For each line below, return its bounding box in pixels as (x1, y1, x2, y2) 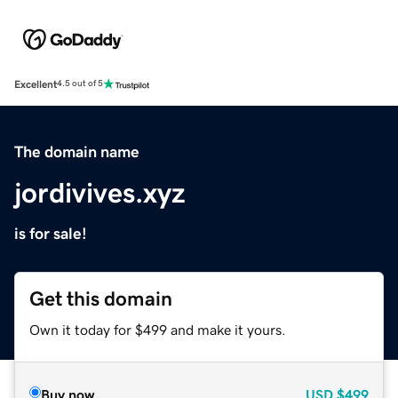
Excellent (14, 78, 57, 90)
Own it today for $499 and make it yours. (29, 322, 286, 337)
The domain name (14, 143, 139, 160)
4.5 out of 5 (57, 79, 103, 89)
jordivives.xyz (14, 178, 186, 207)
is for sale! (14, 225, 87, 242)
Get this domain (29, 288, 172, 309)
